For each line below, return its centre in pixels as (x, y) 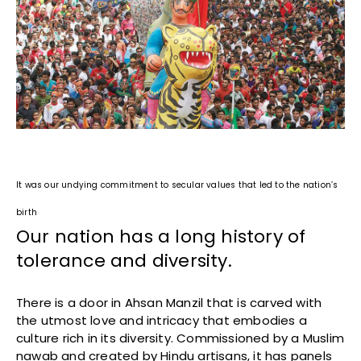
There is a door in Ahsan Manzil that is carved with (169, 302)
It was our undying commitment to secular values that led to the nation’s (177, 185)
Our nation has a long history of (161, 236)
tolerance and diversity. (124, 260)
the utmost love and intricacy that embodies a (162, 320)
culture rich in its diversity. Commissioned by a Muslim (180, 338)
